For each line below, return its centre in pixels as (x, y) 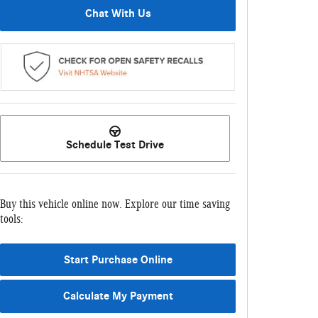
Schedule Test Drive (115, 144)
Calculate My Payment (118, 296)
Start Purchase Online (118, 259)
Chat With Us (118, 14)
